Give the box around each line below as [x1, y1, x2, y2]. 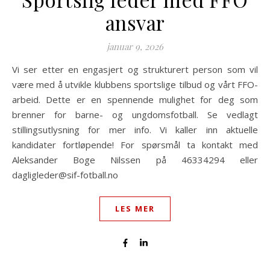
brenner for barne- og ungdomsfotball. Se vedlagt [12, 108, 258, 121]
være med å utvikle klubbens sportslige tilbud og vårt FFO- [12, 78, 258, 90]
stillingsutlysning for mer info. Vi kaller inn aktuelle [12, 124, 258, 136]
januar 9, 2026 [107, 40, 163, 52]
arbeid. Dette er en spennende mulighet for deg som [12, 93, 258, 105]
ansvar [105, 9, 165, 36]
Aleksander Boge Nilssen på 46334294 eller [12, 154, 258, 166]
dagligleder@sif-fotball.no [12, 169, 118, 181]
